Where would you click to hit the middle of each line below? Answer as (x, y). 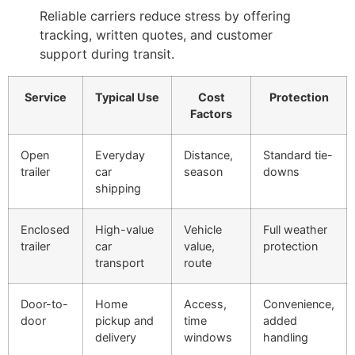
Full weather (295, 230)
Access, (205, 304)
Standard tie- (298, 155)
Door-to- (44, 304)
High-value (124, 230)
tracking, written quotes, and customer (156, 35)
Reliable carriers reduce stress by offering (165, 16)
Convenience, (299, 304)
